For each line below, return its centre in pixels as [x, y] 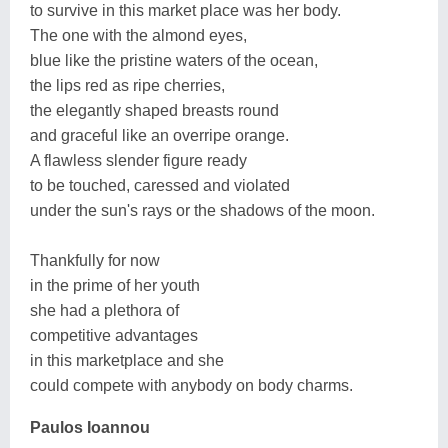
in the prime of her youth [115, 285]
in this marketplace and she [127, 360]
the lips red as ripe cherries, [127, 85]
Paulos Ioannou [90, 427]
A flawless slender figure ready [138, 160]
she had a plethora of [104, 310]
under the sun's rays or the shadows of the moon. [202, 210]
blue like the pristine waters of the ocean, [174, 60]
